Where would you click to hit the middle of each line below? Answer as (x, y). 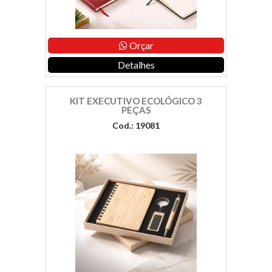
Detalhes (136, 65)
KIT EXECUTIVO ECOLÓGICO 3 (136, 101)
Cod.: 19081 (136, 126)
